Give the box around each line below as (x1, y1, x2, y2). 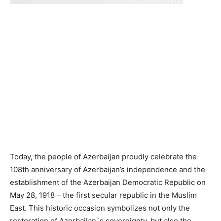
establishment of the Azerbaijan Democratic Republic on (10, 178, 206, 187)
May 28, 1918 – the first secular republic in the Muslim (10, 190, 197, 200)
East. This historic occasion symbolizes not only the (10, 203, 190, 213)
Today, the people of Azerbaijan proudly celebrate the (10, 152, 197, 161)
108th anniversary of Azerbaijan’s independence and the (10, 165, 205, 174)
